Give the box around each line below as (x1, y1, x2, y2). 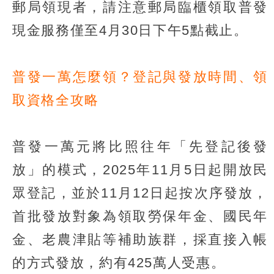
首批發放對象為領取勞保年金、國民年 (12, 208, 268, 224)
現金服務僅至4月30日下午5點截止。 (12, 22, 248, 38)
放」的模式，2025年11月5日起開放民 (12, 161, 268, 177)
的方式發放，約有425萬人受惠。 (12, 254, 226, 270)
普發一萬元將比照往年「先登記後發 (12, 138, 268, 154)
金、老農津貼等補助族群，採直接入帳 (12, 231, 268, 247)
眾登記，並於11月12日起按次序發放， (12, 185, 268, 201)
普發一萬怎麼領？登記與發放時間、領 (12, 68, 268, 84)
